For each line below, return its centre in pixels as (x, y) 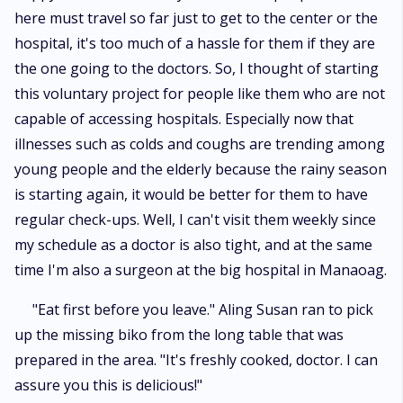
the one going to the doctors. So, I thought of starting (197, 68)
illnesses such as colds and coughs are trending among (200, 144)
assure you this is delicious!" (108, 385)
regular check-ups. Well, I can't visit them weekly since (195, 219)
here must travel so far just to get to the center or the (196, 18)
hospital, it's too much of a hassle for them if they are (195, 43)
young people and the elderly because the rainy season (201, 169)
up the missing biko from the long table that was (179, 335)
